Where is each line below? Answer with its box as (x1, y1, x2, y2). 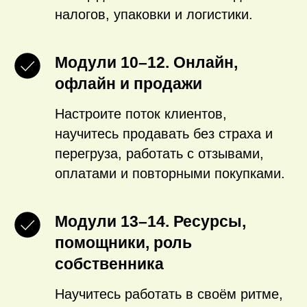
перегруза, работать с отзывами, (55, 146, 264, 161)
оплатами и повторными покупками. (55, 166, 285, 181)
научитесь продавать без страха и (55, 126, 273, 141)
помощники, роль (55, 234, 192, 251)
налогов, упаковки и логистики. (55, 7, 253, 22)
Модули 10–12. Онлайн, (55, 53, 238, 71)
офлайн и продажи (55, 75, 202, 93)
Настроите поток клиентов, (55, 106, 227, 121)
